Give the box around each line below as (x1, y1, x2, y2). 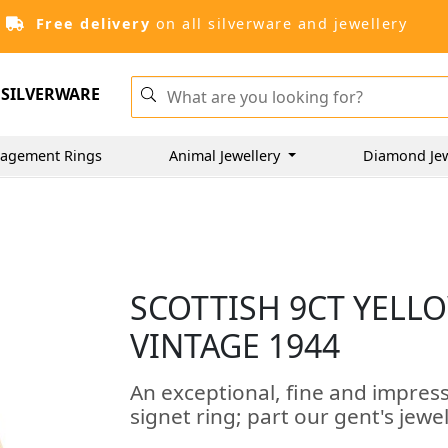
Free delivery (35, 14, 150, 33)
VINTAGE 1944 (130, 324, 341, 367)
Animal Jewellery (169, 145, 284, 165)
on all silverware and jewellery (150, 14, 407, 33)
